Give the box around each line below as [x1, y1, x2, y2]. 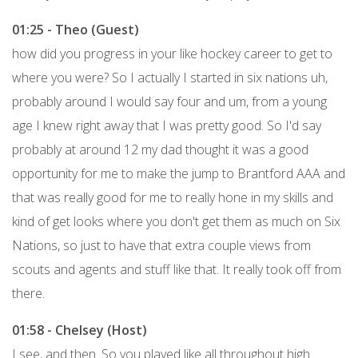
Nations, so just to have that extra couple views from [12, 236, 311, 254]
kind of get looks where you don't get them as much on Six [12, 212, 340, 230]
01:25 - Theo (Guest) [12, 20, 139, 38]
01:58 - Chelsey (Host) [12, 320, 147, 339]
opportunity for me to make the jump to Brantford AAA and [12, 164, 345, 182]
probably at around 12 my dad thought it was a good [12, 140, 308, 158]
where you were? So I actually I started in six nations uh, [12, 68, 328, 86]
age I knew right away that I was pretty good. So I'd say [12, 116, 321, 134]
